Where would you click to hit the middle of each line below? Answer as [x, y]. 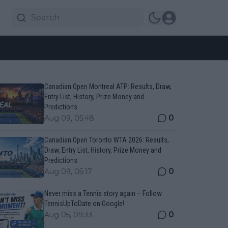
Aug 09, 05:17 [68, 172]
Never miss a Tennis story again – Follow [103, 193]
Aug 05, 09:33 [68, 215]
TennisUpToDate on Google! [84, 204]
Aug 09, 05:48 [69, 118]
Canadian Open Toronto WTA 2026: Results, [106, 140]
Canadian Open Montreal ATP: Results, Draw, [108, 87]
